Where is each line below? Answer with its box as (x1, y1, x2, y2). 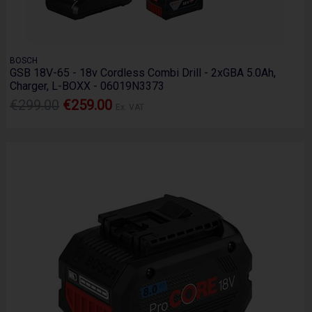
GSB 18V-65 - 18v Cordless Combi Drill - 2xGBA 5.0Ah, (10, 65, 276, 79)
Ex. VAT (116, 102, 145, 113)
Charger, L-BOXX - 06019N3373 (10, 79, 165, 93)
